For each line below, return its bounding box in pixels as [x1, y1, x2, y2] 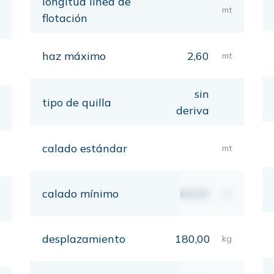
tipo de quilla [42, 95, 111, 109]
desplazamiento [42, 232, 125, 246]
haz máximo [42, 49, 106, 63]
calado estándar [42, 141, 127, 155]
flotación [42, 11, 87, 25]
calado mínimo [42, 187, 119, 201]
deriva [176, 103, 209, 117]
